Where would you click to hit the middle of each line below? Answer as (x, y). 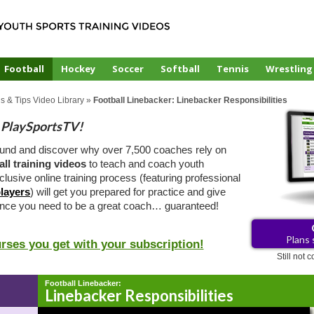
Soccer (128, 69)
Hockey (78, 69)
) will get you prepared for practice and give (128, 192)
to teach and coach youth (145, 164)
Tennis (233, 69)
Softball (180, 69)
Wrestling (289, 69)
